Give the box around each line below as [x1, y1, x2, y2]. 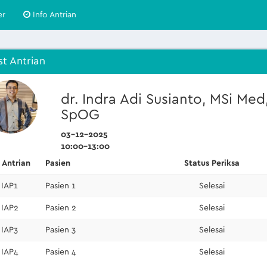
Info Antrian [30, 11, 76, 19]
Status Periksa [184, 159, 240, 167]
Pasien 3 [45, 226, 76, 234]
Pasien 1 [45, 182, 76, 190]
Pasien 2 [45, 204, 76, 212]
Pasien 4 [45, 248, 76, 256]
